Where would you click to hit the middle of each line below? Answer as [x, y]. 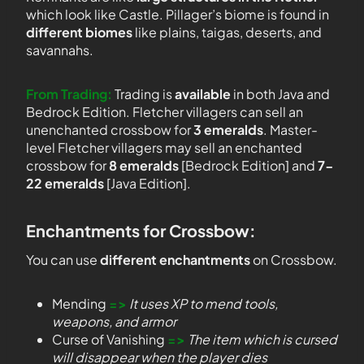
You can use [63, 260]
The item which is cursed [262, 339]
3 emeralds [227, 130]
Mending [80, 303]
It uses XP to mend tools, [202, 303]
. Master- [290, 130]
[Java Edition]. [147, 183]
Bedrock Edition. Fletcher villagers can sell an [165, 112]
